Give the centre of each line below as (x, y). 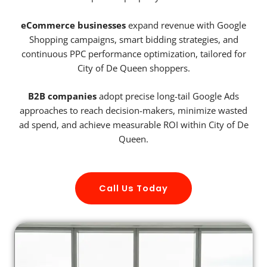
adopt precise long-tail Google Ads (168, 96)
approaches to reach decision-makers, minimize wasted (133, 111)
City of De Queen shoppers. (133, 68)
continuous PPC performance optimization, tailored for (133, 53)
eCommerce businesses (73, 25)
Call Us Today (133, 188)
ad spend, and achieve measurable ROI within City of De (133, 125)
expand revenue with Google (186, 25)
